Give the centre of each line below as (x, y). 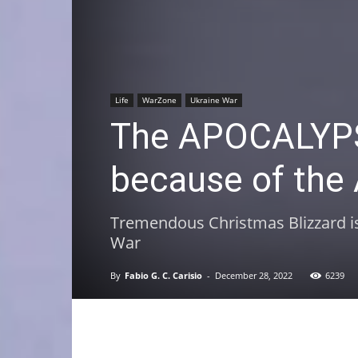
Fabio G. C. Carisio (163, 275)
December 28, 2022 (254, 275)
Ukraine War (214, 100)
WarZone (159, 100)
